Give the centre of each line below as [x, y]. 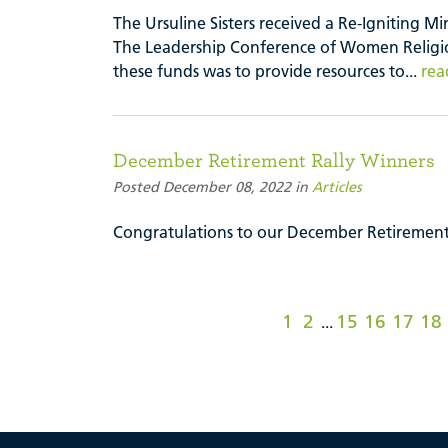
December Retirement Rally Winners [274, 160]
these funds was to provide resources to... [267, 71]
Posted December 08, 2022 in [212, 187]
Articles [337, 187]
